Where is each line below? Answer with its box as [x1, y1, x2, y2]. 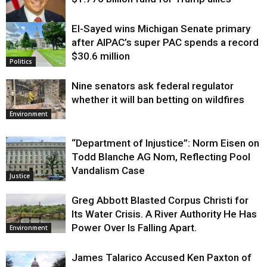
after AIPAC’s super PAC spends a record [72, 36, 259, 48]
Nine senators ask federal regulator [72, 79, 234, 92]
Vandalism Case [72, 164, 145, 176]
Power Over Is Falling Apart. [72, 221, 197, 234]
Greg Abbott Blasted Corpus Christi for [72, 194, 249, 206]
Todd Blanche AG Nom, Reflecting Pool [72, 150, 250, 163]
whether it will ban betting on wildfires [72, 93, 244, 105]
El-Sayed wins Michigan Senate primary [72, 22, 250, 35]
